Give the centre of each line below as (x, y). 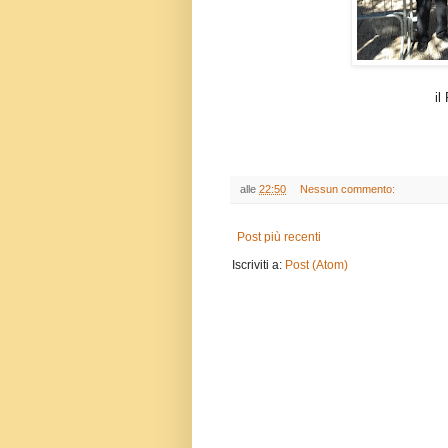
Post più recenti (279, 237)
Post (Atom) (316, 265)
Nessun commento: (348, 189)
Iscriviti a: (258, 265)
